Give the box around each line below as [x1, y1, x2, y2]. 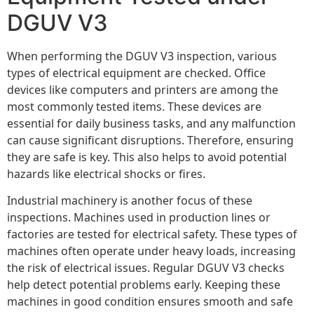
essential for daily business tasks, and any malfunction [7, 115, 296, 131]
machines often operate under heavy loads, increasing [7, 243, 296, 259]
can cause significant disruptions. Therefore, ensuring [7, 132, 294, 148]
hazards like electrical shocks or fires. [7, 165, 205, 182]
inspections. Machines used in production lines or [7, 209, 271, 225]
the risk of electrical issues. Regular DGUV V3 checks [7, 259, 285, 275]
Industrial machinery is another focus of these [7, 192, 252, 208]
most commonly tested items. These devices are [7, 98, 261, 114]
